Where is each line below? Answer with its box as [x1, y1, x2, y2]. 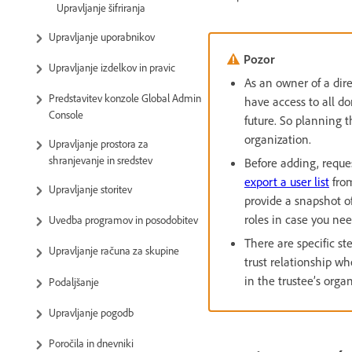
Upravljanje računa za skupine [49, 244, 179, 258]
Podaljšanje [49, 274, 99, 288]
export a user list [244, 174, 329, 189]
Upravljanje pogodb [49, 305, 134, 319]
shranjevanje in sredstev [49, 152, 152, 167]
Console [49, 107, 83, 121]
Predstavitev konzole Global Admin [49, 90, 201, 104]
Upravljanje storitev [49, 181, 132, 196]
